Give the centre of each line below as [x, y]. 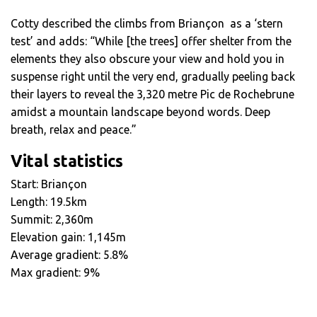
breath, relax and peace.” [74, 130]
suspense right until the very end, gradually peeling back [153, 77]
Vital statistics [67, 161]
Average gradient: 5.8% [69, 255]
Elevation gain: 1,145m [68, 237]
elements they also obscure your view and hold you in [148, 59]
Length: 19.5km [49, 202]
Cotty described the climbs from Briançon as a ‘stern [147, 24]
